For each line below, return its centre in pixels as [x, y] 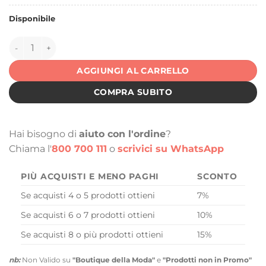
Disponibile [32, 19]
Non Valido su [46, 260]
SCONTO [217, 177]
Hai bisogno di [44, 134]
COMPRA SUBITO [133, 92]
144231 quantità [42, 42]
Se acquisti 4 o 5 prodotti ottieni [88, 196]
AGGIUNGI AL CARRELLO [133, 71]
